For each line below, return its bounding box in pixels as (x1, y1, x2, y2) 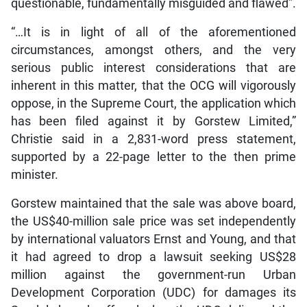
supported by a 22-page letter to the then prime (10, 149, 297, 164)
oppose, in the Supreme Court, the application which (10, 96, 297, 110)
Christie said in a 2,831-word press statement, (10, 132, 297, 146)
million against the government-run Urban (10, 267, 297, 282)
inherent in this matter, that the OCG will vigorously (10, 78, 297, 93)
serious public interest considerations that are (10, 60, 297, 75)
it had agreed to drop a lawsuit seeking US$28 (10, 249, 297, 264)
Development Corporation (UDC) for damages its (10, 285, 297, 299)
